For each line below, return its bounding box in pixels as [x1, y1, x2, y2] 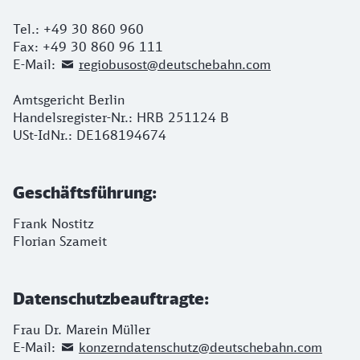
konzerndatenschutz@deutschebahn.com [79, 339, 322, 355]
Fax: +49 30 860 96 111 [13, 39, 163, 55]
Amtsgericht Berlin [13, 92, 125, 108]
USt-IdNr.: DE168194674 [13, 127, 166, 143]
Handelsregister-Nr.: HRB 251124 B [13, 109, 229, 125]
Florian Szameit [13, 233, 107, 249]
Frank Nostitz [13, 215, 94, 231]
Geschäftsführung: [13, 182, 157, 202]
